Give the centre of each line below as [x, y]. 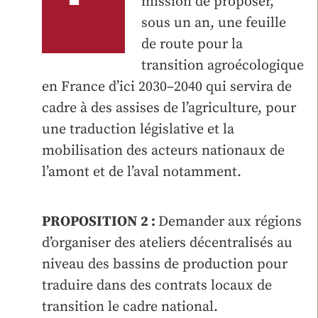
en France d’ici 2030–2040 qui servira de [167, 87]
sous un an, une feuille [213, 23]
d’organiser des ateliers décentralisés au [167, 243]
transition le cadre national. [130, 307]
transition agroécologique [222, 65]
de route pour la [192, 44]
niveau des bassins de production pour [165, 264]
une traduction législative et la [138, 129]
